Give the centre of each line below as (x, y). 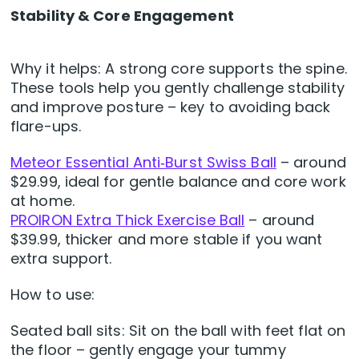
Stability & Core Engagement (122, 16)
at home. (42, 201)
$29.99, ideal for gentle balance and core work (178, 182)
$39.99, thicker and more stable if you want (167, 240)
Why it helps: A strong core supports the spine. (179, 69)
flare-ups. (46, 127)
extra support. (61, 259)
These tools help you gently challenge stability (177, 88)
